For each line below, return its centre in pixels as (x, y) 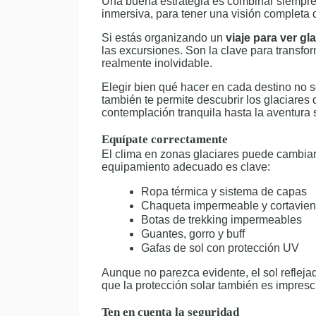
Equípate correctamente (165, 139)
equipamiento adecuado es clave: (186, 167)
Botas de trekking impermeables (221, 220)
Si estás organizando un (164, 38)
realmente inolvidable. (157, 63)
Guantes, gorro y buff (193, 234)
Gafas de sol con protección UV (220, 248)
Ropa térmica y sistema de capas (224, 192)
